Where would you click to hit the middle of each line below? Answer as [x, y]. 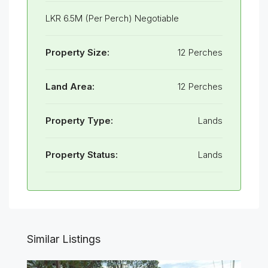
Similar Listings [64, 239]
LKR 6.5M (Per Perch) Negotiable [112, 18]
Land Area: [70, 86]
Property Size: [77, 52]
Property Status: [82, 155]
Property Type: [79, 121]
